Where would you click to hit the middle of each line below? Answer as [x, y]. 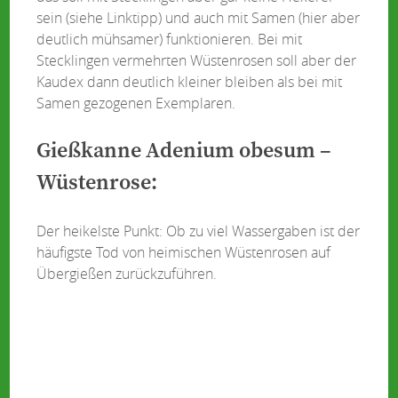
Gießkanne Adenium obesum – [184, 151]
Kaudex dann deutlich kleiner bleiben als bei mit [190, 82]
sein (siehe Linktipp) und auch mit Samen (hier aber [199, 18]
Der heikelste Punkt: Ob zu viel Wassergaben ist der [199, 231]
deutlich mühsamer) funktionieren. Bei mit [170, 39]
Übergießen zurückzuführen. [127, 274]
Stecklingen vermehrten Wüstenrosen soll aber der [197, 60]
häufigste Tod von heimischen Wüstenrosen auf [184, 252]
